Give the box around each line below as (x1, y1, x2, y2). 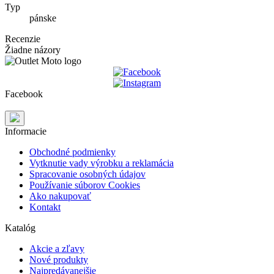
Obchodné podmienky (29, 147, 116, 158)
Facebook (5, 89, 43, 100)
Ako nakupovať (29, 191, 91, 202)
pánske (29, 13, 56, 24)
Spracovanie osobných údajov (29, 169, 146, 180)
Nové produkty (29, 254, 88, 265)
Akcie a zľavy (29, 243, 84, 254)
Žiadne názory (5, 45, 61, 56)
